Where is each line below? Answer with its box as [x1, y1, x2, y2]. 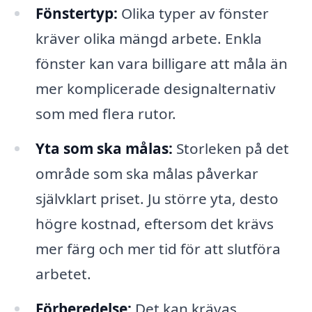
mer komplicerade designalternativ [35, 79, 276, 99]
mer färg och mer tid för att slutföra [35, 239, 281, 259]
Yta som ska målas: [35, 139, 173, 159]
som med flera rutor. [35, 104, 176, 124]
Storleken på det [172, 139, 289, 159]
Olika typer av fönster [117, 3, 269, 24]
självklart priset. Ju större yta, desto [35, 189, 279, 209]
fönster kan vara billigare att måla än [35, 54, 288, 74]
